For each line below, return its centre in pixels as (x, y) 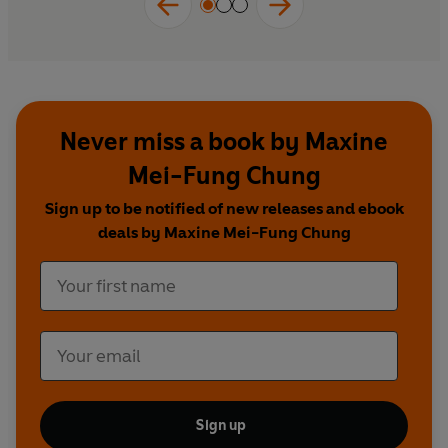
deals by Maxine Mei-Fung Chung (224, 233)
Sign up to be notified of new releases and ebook (224, 209)
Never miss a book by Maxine (224, 142)
